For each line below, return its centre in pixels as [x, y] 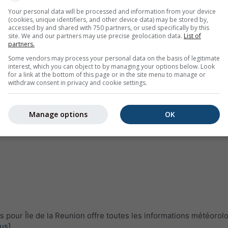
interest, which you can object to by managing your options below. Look [111, 66]
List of [192, 36]
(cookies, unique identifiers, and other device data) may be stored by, [108, 19]
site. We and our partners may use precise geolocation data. [96, 36]
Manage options [58, 114]
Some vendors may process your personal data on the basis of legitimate [114, 58]
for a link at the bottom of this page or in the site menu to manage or [107, 74]
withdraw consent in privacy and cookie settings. [78, 82]
